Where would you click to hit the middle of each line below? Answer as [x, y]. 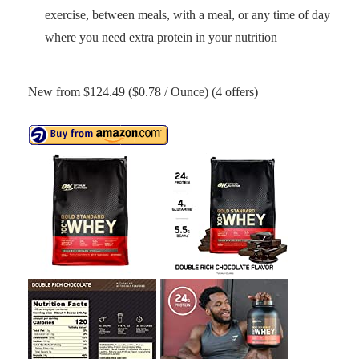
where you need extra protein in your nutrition [161, 37]
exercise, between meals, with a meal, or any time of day [188, 15]
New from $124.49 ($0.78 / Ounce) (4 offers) [143, 92]
